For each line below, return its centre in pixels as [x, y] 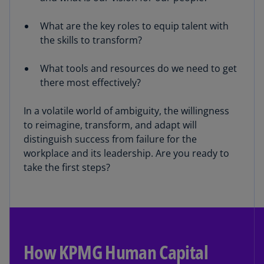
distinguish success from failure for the [110, 139]
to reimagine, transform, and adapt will [110, 125]
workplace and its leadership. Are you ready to [126, 153]
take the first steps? [67, 167]
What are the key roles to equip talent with [134, 26]
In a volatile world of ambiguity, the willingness [126, 110]
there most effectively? [90, 82]
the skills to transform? [91, 40]
